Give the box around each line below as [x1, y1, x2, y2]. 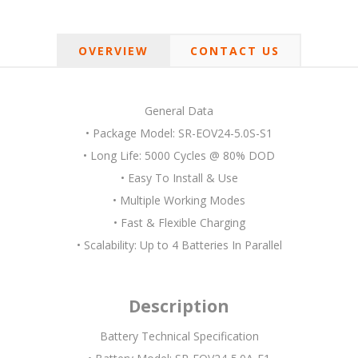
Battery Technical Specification [99, 328, 259, 344]
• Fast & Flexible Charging [113, 215, 245, 230]
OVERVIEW [78, 43, 149, 58]
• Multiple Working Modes [113, 193, 245, 208]
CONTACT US [190, 43, 280, 58]
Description [129, 295, 229, 317]
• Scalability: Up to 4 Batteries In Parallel [76, 237, 282, 253]
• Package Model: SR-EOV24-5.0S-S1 [86, 125, 272, 141]
